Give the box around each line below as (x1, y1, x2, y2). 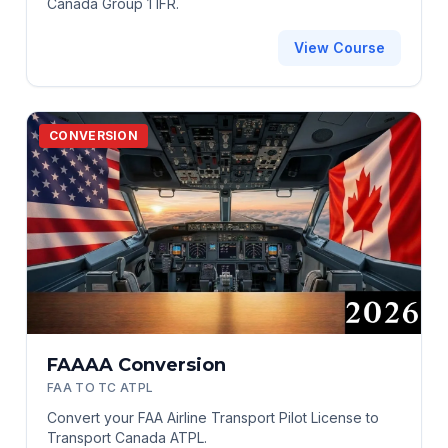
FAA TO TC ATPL (47, 379, 154, 395)
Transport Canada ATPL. (47, 428, 207, 446)
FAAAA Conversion (47, 353, 226, 376)
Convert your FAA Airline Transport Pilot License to (47, 408, 379, 426)
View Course (294, 39, 385, 57)
